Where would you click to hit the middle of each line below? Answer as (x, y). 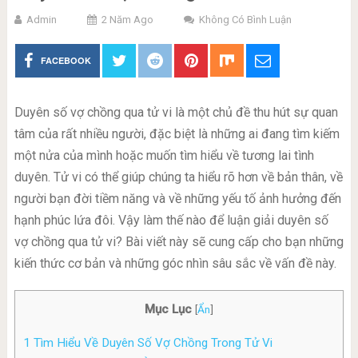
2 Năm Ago (127, 20)
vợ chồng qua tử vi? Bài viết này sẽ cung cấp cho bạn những (179, 242)
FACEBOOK (66, 60)
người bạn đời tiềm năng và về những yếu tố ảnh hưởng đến (177, 199)
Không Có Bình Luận (245, 20)
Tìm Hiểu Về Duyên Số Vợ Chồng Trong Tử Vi (151, 343)
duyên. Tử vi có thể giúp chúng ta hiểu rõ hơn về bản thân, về (178, 177)
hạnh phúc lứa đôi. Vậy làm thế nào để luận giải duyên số (171, 220)
